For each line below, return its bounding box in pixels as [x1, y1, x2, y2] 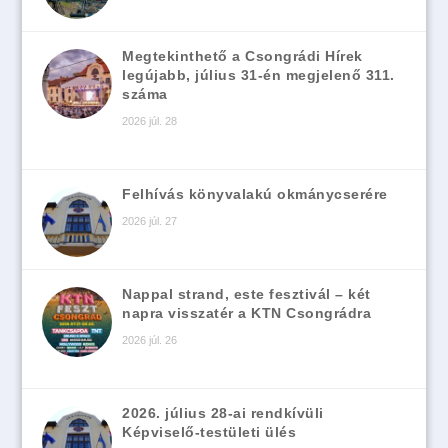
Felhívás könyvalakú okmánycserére [122, 186, 388, 203]
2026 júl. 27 [122, 215, 178, 228]
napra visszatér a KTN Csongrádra [122, 305, 372, 322]
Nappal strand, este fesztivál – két [122, 286, 371, 303]
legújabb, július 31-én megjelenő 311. [122, 67, 395, 84]
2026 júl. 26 [122, 334, 178, 347]
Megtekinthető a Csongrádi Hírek [122, 48, 363, 65]
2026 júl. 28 [122, 115, 178, 128]
